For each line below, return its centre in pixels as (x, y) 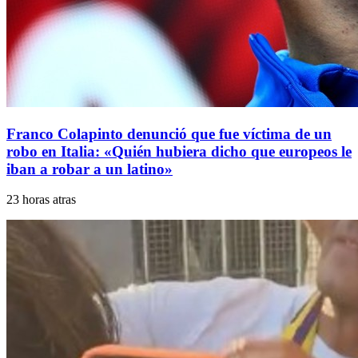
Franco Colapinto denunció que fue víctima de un (169, 133)
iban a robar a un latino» (89, 169)
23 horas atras (41, 200)
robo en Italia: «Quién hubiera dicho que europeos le (179, 151)
